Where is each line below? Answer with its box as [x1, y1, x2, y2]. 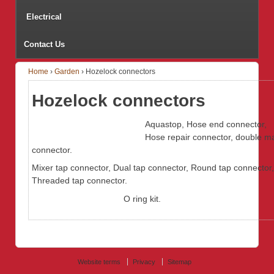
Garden [54, 67, 80, 76]
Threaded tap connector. [32, 176, 127, 186]
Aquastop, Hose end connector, [145, 119, 267, 129]
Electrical [26, 12, 62, 21]
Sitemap [168, 257, 191, 265]
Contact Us [23, 39, 65, 49]
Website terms [78, 257, 120, 265]
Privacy [133, 257, 155, 265]
